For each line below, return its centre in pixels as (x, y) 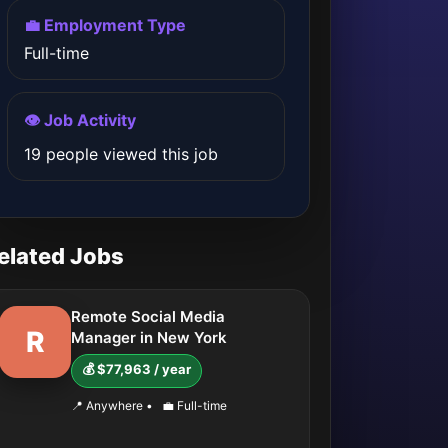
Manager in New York (149, 337)
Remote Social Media (148, 316)
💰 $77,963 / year (136, 369)
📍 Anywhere (108, 405)
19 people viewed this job (121, 154)
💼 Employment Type (105, 25)
